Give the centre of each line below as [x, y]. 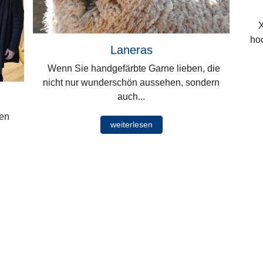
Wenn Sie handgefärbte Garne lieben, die [131, 68]
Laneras [131, 50]
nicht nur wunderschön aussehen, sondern [131, 82]
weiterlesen [131, 124]
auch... [131, 96]
